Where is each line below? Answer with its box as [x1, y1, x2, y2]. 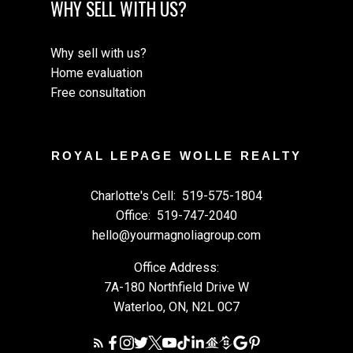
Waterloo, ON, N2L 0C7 [113, 299, 240, 314]
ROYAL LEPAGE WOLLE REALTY [51, 149, 302, 162]
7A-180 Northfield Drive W [104, 279, 249, 295]
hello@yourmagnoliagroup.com [92, 227, 261, 243]
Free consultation [50, 84, 146, 100]
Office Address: [134, 259, 219, 275]
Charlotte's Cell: [91, 188, 179, 203]
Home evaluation [50, 65, 143, 80]
